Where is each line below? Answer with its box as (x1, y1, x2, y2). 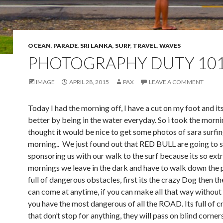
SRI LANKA (80, 42, 112, 49)
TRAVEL (133, 42, 157, 49)
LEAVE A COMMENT (149, 78, 204, 86)
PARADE (53, 42, 78, 49)
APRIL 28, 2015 (69, 78, 109, 86)
